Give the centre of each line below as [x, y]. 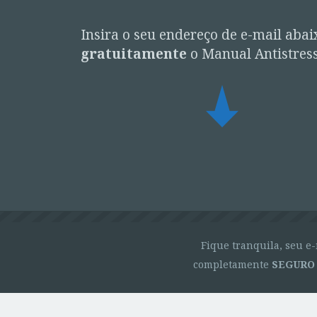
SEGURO [293, 265]
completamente [232, 265]
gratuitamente [134, 54]
